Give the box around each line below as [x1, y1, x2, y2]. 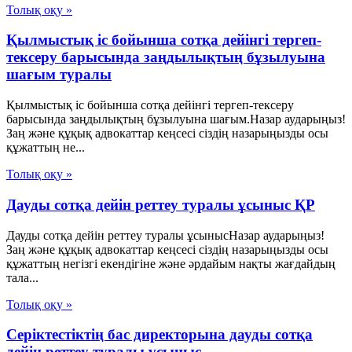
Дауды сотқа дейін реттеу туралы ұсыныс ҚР [6, 196, 315, 213]
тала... [6, 270, 38, 284]
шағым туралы [6, 66, 112, 83]
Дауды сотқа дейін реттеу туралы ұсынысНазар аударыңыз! [6, 228, 324, 242]
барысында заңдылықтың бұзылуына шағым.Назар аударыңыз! [6, 112, 346, 126]
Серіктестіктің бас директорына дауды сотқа [6, 326, 313, 343]
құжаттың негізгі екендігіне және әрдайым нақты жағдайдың [6, 256, 335, 270]
